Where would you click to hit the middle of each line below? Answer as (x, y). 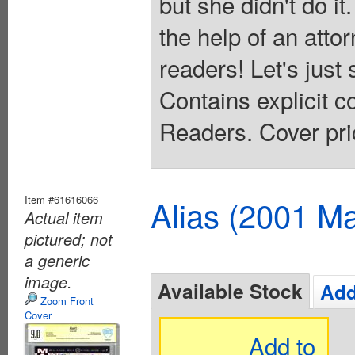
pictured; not (69, 239)
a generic (57, 261)
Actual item (64, 218)
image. (48, 282)
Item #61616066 (61, 200)
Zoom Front (65, 301)
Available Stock (230, 291)
